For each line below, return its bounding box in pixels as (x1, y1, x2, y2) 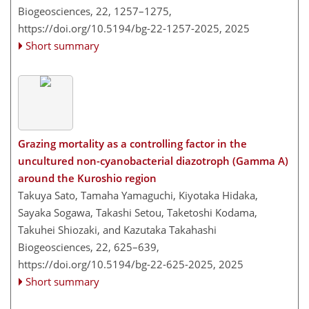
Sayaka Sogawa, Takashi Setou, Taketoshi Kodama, (18, 206, 257, 220)
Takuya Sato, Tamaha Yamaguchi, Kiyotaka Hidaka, (18, 188, 258, 203)
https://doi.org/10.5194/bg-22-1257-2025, (18, 21, 222, 35)
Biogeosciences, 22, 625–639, (18, 240, 159, 255)
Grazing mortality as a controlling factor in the (18, 137, 247, 151)
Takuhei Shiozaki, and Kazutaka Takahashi (18, 223, 217, 237)
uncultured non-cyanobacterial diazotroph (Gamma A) (18, 154, 288, 168)
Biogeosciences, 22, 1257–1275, (18, 3, 172, 18)
